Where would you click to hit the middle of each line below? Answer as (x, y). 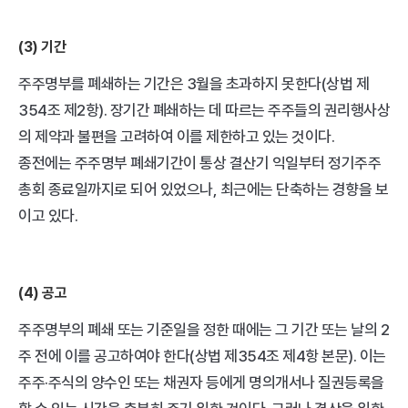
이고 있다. (48, 216)
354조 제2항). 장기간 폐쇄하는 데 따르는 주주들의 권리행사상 (204, 110)
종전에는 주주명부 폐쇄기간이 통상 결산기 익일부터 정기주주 (199, 163)
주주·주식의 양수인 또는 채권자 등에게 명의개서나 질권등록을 (201, 382)
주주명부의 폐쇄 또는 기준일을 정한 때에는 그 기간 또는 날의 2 (204, 330)
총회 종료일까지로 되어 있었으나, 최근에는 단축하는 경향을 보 (203, 189)
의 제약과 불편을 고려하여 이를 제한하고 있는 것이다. (176, 137)
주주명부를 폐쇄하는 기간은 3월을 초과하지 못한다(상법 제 (194, 84)
